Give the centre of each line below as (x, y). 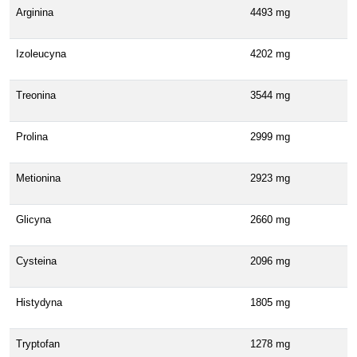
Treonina (36, 95)
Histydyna (39, 302)
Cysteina (36, 261)
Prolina (32, 136)
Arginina (35, 12)
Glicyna (33, 219)
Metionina (38, 178)
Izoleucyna (41, 53)
